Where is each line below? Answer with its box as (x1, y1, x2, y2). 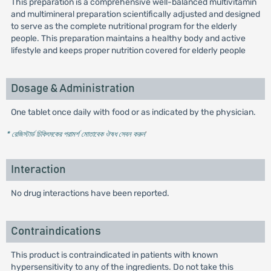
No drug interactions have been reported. (10, 188, 169, 198)
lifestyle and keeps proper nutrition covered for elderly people (10, 45, 246, 56)
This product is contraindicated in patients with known (10, 250, 218, 260)
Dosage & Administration (10, 83, 135, 94)
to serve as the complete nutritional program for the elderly (10, 21, 237, 31)
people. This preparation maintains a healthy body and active (10, 33, 246, 44)
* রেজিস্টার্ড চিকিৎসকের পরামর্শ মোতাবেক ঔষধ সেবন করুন (5, 129, 145, 139)
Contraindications (10, 226, 101, 237)
